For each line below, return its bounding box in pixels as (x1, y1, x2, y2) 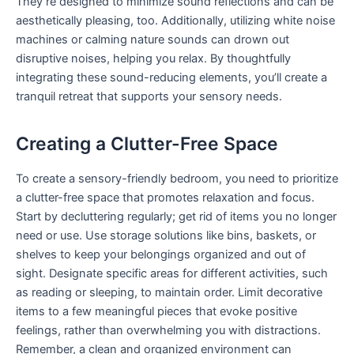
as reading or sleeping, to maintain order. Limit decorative (16, 285, 322, 300)
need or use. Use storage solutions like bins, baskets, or (16, 228, 316, 243)
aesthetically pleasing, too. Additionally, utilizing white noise (16, 13, 335, 28)
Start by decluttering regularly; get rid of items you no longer (16, 209, 337, 224)
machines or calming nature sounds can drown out (16, 32, 289, 47)
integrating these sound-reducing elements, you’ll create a (16, 70, 327, 85)
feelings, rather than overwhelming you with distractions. (16, 323, 321, 338)
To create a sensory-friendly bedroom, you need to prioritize (16, 171, 338, 186)
